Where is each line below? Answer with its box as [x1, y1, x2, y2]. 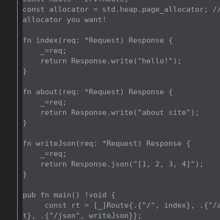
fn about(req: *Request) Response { [23, 87, 173, 96]
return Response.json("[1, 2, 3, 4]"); [23, 160, 40, 168]
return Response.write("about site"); [23, 108, 40, 117]
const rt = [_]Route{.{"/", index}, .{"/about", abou [23, 201, 45, 210]
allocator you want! [23, 15, 107, 24]
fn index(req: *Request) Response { [23, 36, 173, 45]
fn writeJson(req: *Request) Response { [23, 139, 191, 148]
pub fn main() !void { [23, 191, 115, 199]
